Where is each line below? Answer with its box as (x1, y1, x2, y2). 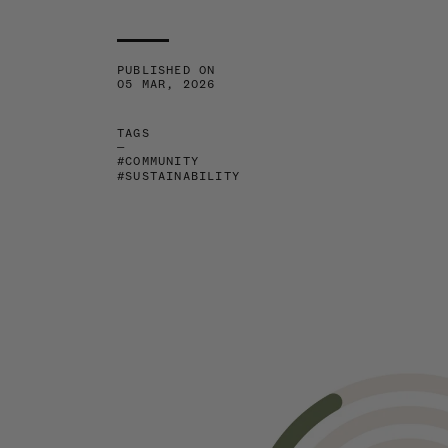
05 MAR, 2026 (117, 79, 216, 91)
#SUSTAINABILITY (117, 171, 240, 183)
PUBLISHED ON (117, 65, 216, 77)
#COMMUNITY (117, 156, 199, 168)
